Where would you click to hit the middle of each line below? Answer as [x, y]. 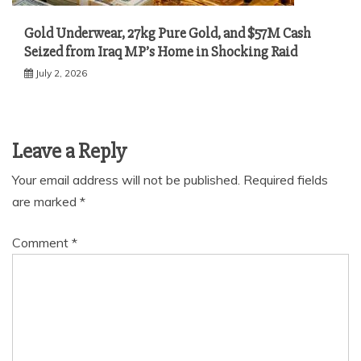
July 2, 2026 [61, 73]
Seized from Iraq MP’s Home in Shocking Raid [161, 52]
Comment [42, 243]
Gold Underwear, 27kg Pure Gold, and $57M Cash [168, 33]
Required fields [286, 180]
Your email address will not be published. [126, 180]
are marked [46, 201]
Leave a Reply [69, 151]
